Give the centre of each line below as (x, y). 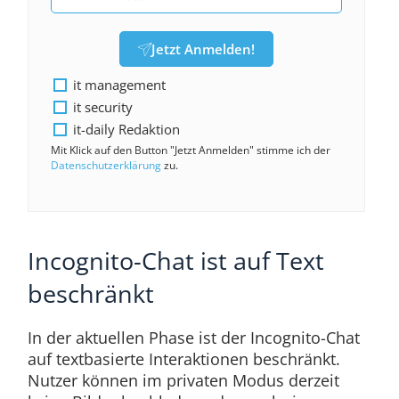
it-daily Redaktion (126, 130)
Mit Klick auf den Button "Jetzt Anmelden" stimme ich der (190, 151)
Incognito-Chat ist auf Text (175, 261)
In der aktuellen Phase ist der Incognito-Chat (193, 337)
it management (119, 85)
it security (102, 107)
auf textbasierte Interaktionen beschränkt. (183, 358)
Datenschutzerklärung (106, 166)
